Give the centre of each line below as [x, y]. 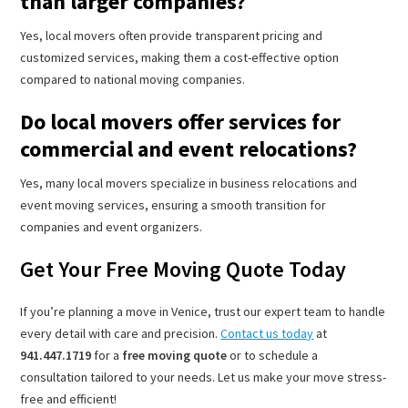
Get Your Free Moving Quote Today [184, 269]
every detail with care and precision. [121, 333]
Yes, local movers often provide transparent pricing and [172, 35]
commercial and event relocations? [189, 148]
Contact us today [267, 333]
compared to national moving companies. [133, 79]
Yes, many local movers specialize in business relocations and [189, 183]
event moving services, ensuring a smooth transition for [173, 204]
